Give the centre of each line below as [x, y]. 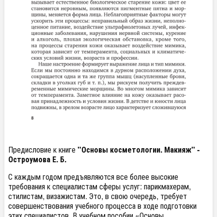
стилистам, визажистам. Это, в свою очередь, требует [98, 196]
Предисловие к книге [43, 149]
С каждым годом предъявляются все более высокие [93, 176]
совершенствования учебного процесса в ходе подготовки [102, 205]
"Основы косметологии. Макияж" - [139, 149]
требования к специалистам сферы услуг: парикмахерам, [100, 186]
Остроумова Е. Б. [37, 159]
